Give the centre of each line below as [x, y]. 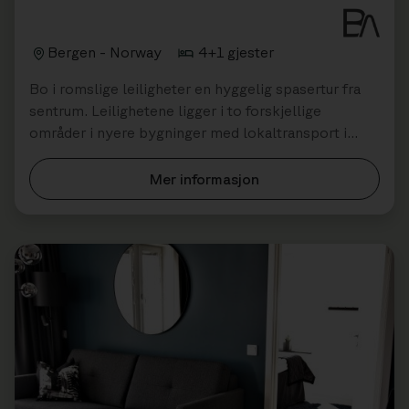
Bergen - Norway [105, 52]
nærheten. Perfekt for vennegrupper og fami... [182, 154]
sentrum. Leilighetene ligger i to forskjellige [175, 110]
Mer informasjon [204, 178]
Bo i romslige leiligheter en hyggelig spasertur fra [195, 88]
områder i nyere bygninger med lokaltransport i [188, 132]
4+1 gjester [236, 52]
